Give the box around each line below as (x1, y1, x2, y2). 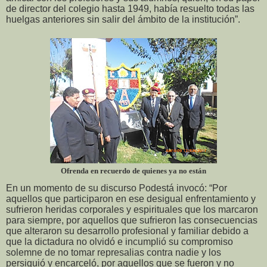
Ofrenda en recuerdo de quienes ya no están (61, 166, 206, 176)
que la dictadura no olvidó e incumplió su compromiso (6, 237, 233, 247)
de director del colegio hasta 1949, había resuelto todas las (6, 4, 254, 14)
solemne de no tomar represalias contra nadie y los (6, 247, 221, 258)
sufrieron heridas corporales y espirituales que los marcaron (6, 204, 258, 215)
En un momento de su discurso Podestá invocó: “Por (6, 183, 227, 194)
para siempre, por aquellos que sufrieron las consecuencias (6, 215, 257, 226)
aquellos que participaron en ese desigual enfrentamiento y (6, 194, 256, 204)
